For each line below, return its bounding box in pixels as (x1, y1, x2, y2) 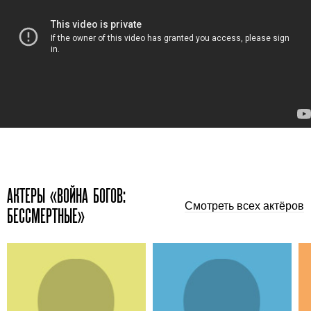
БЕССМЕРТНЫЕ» (7, 205, 85, 228)
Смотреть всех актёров (185, 199, 304, 212)
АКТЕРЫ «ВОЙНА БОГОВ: (7, 185, 126, 208)
